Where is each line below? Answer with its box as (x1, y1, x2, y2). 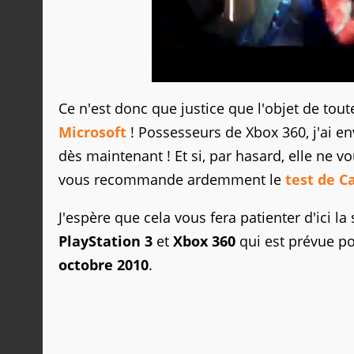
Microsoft (58, 122, 126, 142)
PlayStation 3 (58, 232, 153, 251)
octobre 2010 (58, 255, 149, 275)
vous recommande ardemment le (58, 170, 285, 190)
